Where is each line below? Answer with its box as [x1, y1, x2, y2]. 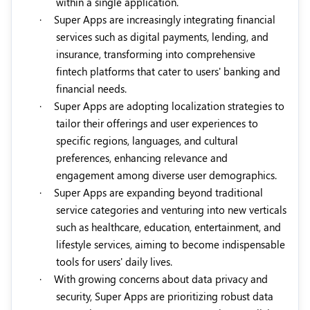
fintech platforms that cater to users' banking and [56, 64, 280, 79]
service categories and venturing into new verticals [56, 203, 286, 217]
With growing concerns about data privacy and [54, 272, 268, 286]
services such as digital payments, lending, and [56, 30, 268, 44]
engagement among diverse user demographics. [56, 168, 277, 183]
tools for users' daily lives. [56, 255, 172, 269]
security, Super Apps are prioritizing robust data [56, 289, 273, 304]
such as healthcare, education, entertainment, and [56, 220, 281, 235]
